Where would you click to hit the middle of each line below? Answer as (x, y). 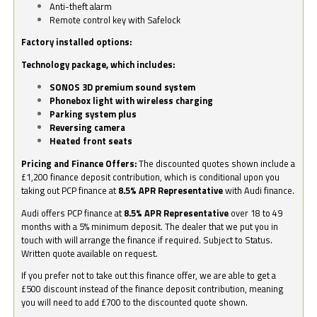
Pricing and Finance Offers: (79, 163)
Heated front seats (91, 140)
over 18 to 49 (256, 213)
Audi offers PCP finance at (73, 213)
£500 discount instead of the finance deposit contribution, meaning (152, 289)
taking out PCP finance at (70, 190)
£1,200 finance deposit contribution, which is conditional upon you (151, 177)
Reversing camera (88, 127)
